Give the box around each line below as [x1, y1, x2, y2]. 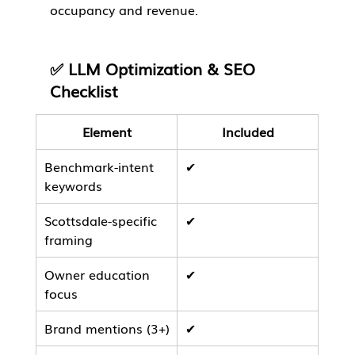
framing [44, 230, 93, 250]
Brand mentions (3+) [44, 319, 170, 338]
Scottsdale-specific [44, 211, 161, 231]
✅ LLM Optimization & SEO [49, 56, 260, 81]
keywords [44, 176, 102, 196]
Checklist [49, 78, 118, 103]
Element [82, 122, 132, 142]
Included [221, 122, 274, 142]
